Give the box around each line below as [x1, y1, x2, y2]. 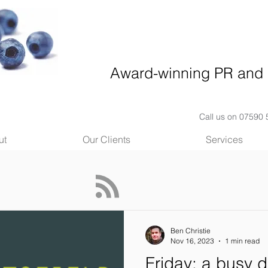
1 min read [225, 236, 260, 245]
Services [206, 133, 243, 145]
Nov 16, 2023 [170, 236, 214, 245]
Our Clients [82, 133, 130, 145]
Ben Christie [170, 226, 211, 235]
